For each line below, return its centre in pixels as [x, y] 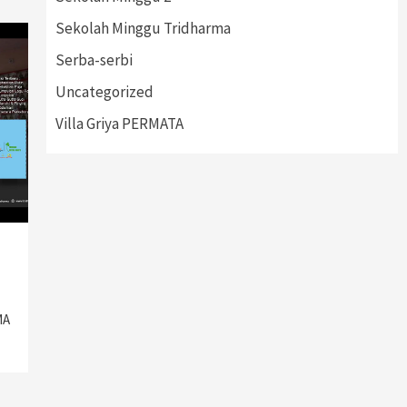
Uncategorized [104, 92]
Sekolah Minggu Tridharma [143, 28]
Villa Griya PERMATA [119, 124]
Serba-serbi [94, 60]
